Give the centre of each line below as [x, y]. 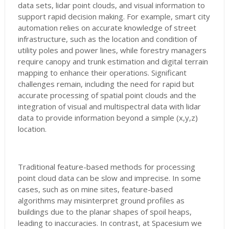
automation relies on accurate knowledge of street [107, 28]
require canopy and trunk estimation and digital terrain [113, 62]
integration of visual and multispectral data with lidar [109, 107]
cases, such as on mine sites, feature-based [95, 189]
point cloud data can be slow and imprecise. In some [109, 178]
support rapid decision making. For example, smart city [114, 17]
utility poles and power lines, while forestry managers [112, 50]
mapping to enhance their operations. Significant [102, 73]
